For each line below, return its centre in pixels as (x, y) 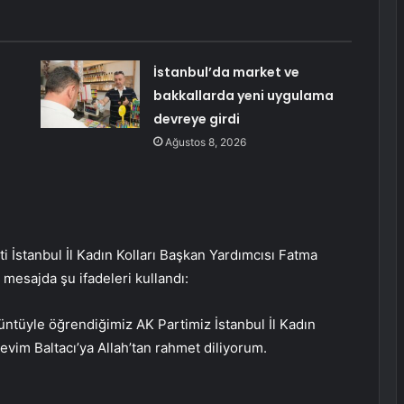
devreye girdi (196, 119)
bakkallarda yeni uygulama (243, 96)
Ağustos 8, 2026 (205, 142)
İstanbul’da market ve (226, 73)
